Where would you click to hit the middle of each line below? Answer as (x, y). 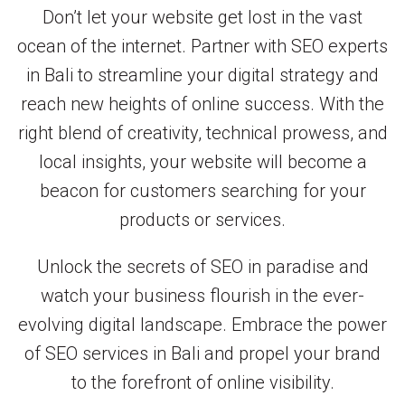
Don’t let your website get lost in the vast (202, 18)
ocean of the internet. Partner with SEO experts (202, 47)
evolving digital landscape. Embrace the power (202, 325)
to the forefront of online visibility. (202, 383)
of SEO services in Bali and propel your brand (202, 354)
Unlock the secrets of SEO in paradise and (202, 267)
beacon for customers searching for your (202, 191)
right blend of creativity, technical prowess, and (202, 133)
